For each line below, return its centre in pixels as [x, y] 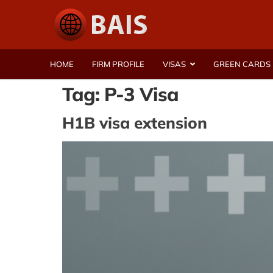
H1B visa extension [135, 123]
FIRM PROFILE [118, 64]
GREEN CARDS [242, 64]
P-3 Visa [141, 94]
